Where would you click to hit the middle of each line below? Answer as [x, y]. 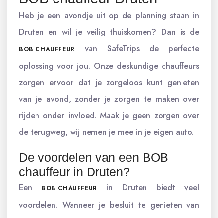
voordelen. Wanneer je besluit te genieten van [109, 205]
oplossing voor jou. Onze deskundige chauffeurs [109, 66]
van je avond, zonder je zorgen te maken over [109, 99]
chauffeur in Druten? [74, 172]
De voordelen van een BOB [94, 157]
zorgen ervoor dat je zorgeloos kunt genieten [109, 82]
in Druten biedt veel [148, 187]
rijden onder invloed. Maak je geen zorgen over [109, 115]
